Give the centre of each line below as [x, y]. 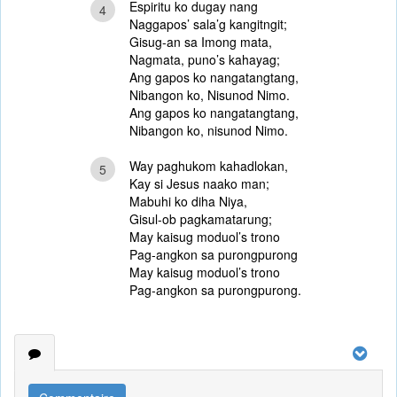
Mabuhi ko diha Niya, [188, 201]
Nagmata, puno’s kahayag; [204, 59]
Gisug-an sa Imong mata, [200, 42]
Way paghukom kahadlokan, [208, 166]
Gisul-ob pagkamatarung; [200, 219]
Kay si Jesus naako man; [199, 183]
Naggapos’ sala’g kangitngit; [208, 24]
